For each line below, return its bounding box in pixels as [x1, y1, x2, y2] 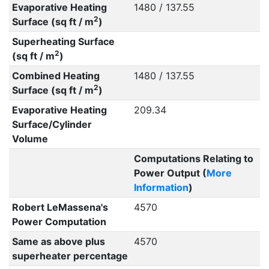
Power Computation [11, 216, 106, 228]
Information [133, 181, 189, 193]
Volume [11, 133, 48, 145]
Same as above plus [11, 235, 105, 247]
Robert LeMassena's [11, 201, 108, 213]
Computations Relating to [133, 153, 253, 165]
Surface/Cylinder [11, 118, 92, 130]
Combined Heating [11, 70, 100, 82]
